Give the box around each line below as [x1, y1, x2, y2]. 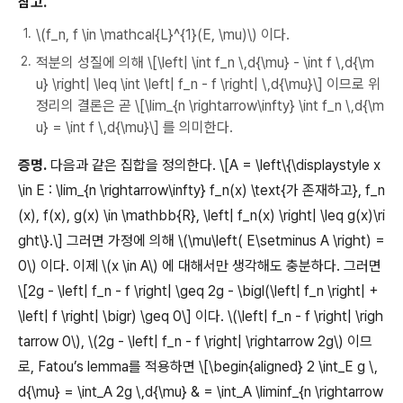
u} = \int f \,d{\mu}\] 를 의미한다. [36, 119, 233, 137]
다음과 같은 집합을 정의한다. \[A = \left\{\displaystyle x [47, 157, 381, 175]
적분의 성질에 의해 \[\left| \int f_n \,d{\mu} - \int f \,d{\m [36, 54, 374, 72]
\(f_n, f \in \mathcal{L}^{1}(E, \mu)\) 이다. [36, 26, 290, 44]
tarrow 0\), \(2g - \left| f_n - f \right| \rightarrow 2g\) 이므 [18, 333, 372, 351]
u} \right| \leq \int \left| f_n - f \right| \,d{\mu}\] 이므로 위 [36, 76, 381, 94]
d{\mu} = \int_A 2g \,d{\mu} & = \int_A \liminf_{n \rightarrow [18, 383, 383, 401]
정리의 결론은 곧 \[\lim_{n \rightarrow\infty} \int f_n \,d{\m [36, 97, 384, 115]
